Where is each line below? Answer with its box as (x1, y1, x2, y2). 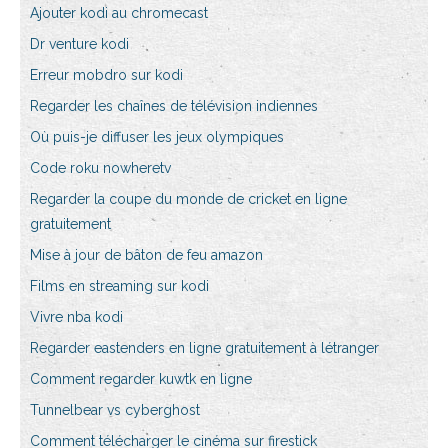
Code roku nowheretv (30, 160, 171, 177)
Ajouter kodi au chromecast (30, 5, 208, 22)
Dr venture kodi (30, 36, 129, 53)
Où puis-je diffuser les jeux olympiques (30, 129, 284, 146)
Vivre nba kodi (30, 309, 123, 326)
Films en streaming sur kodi (30, 278, 209, 295)
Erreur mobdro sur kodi (30, 67, 183, 84)
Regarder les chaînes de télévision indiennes (30, 98, 318, 115)
